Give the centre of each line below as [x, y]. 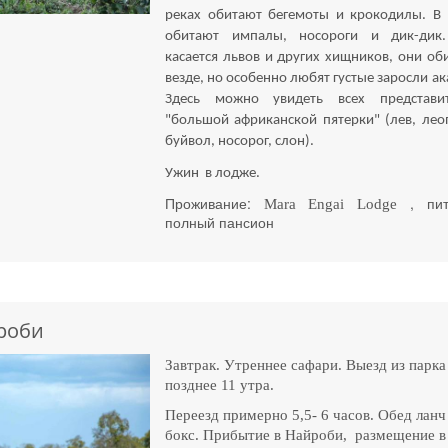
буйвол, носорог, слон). [240, 142]
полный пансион [220, 221]
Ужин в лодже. [213, 173]
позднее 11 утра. [220, 385]
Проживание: [214, 202]
